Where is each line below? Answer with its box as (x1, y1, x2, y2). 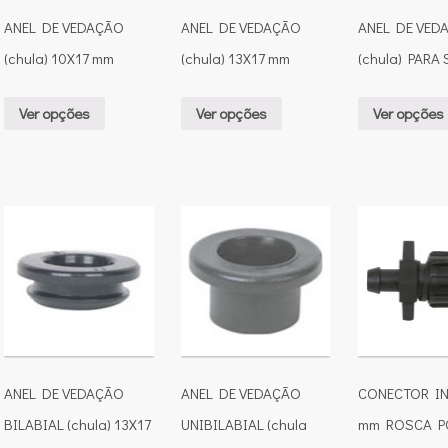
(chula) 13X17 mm (180, 48, 290, 69)
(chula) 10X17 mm (4, 48, 114, 69)
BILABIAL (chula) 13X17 (4, 414, 151, 435)
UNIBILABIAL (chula (180, 414, 307, 435)
